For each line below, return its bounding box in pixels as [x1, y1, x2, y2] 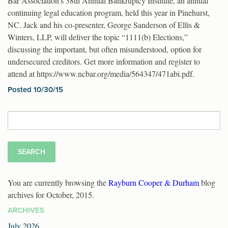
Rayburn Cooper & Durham [108, 177, 199, 188]
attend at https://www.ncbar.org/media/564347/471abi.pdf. [8, 68, 194, 79]
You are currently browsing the [8, 177, 108, 188]
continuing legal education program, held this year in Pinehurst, [8, 7, 210, 18]
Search [7, 111, 29, 122]
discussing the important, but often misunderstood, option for [8, 43, 202, 54]
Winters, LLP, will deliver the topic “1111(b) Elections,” [8, 31, 188, 42]
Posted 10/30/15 [8, 84, 63, 94]
